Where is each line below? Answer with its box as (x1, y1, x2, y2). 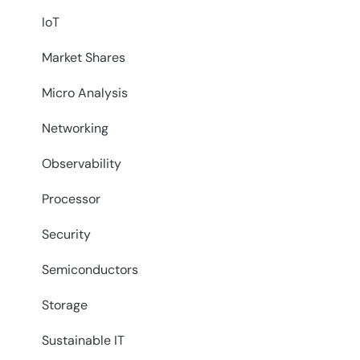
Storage (42, 297, 88, 314)
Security (42, 226, 91, 243)
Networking (42, 120, 108, 137)
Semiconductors (42, 261, 138, 279)
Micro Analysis (42, 84, 128, 102)
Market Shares (42, 49, 125, 67)
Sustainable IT (42, 332, 125, 350)
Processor (42, 190, 100, 208)
